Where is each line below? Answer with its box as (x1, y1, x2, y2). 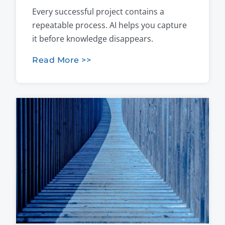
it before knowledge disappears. (32, 33, 153, 44)
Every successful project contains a (32, 6, 164, 17)
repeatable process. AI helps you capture (32, 19, 187, 31)
